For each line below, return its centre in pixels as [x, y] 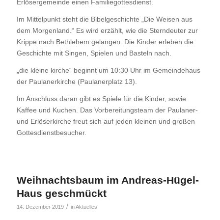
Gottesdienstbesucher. [51, 132]
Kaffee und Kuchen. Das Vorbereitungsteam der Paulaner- [107, 110]
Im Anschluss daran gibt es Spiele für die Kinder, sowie [101, 98]
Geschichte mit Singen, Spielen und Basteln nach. [94, 53]
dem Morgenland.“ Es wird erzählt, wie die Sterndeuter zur [107, 30]
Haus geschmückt [61, 193]
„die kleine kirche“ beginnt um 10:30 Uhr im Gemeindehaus [108, 70]
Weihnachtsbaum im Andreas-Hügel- [108, 180]
